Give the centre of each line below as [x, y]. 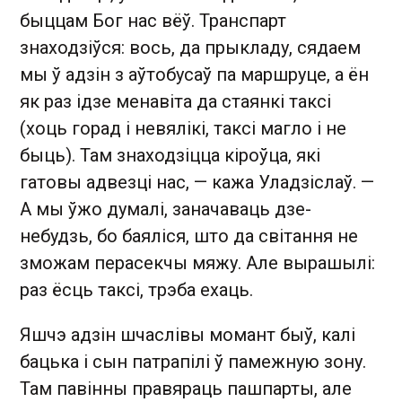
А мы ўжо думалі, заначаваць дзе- [166, 210]
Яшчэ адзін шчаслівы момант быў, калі [188, 335]
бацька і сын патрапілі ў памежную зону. [193, 362]
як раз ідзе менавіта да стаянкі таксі [175, 102]
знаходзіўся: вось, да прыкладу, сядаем [190, 48]
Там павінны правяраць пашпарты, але [186, 389]
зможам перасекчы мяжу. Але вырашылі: [197, 263]
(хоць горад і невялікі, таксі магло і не [183, 129]
